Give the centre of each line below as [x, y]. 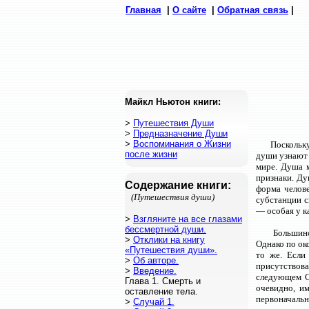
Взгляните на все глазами [188, 219]
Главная [143, 10]
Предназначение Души [180, 133]
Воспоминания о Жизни [182, 144]
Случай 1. [154, 302]
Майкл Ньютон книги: [173, 102]
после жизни [151, 154]
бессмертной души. [166, 229]
